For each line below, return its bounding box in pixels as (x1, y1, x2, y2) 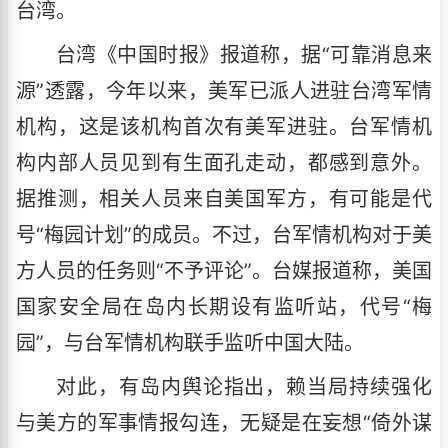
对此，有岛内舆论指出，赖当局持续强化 (56, 375, 432, 399)
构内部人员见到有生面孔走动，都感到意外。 (16, 151, 432, 175)
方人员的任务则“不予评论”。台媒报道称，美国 (16, 259, 432, 283)
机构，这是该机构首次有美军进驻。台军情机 (16, 115, 432, 139)
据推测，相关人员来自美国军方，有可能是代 (16, 187, 432, 211)
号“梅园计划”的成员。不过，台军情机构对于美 (16, 223, 432, 247)
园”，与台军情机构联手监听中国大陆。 (16, 331, 364, 355)
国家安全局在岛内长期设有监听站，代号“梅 (16, 295, 432, 319)
